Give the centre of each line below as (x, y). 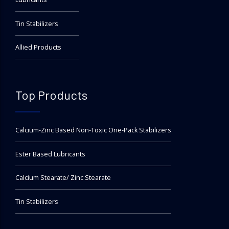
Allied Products (38, 48)
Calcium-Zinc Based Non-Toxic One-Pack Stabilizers (93, 130)
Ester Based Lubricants (50, 154)
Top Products (51, 95)
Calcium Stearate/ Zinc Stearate (63, 178)
